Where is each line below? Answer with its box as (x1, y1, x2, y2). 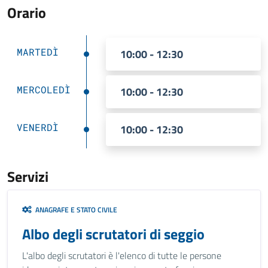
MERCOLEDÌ (17, 83, 71, 96)
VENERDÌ (17, 121, 59, 133)
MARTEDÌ (17, 45, 59, 58)
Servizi (7, 166, 48, 187)
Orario (7, 2, 46, 23)
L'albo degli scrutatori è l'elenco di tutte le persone (22, 248, 221, 263)
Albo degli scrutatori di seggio (22, 223, 205, 245)
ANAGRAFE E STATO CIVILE (32, 204, 117, 215)
